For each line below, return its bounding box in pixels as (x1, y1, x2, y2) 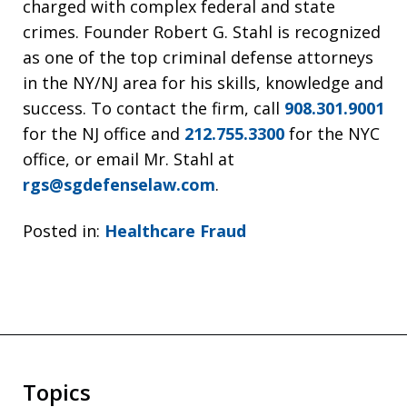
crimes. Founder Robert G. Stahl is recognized (23, 21, 381, 43)
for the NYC (284, 123, 380, 144)
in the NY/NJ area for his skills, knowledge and (23, 72, 383, 94)
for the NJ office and (23, 123, 184, 144)
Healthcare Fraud (104, 219, 246, 242)
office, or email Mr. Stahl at (23, 148, 234, 170)
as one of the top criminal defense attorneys (23, 46, 373, 68)
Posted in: (23, 219, 100, 242)
